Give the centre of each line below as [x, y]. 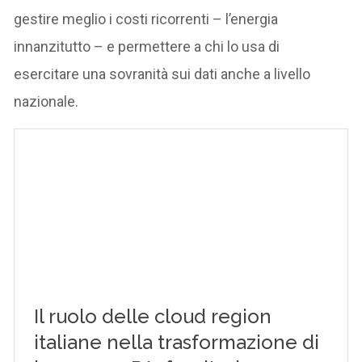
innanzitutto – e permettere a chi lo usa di [147, 46]
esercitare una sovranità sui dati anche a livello [162, 74]
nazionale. [46, 101]
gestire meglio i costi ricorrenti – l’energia [146, 19]
